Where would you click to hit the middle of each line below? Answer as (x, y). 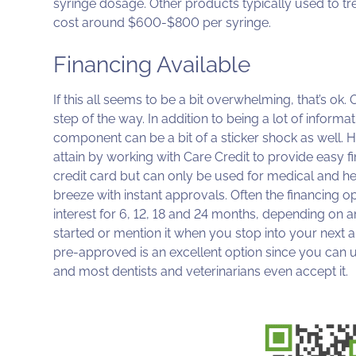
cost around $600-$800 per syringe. (163, 23)
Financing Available (152, 65)
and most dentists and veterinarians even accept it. (201, 272)
